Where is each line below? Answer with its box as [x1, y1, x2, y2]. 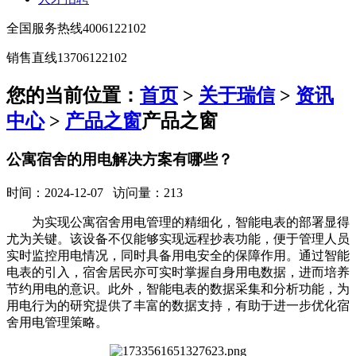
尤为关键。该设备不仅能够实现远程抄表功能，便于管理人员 [6, 231, 350, 246]
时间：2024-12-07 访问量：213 [6, 185, 183, 199]
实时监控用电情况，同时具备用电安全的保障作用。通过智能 [6, 248, 350, 262]
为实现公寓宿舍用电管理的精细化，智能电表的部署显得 [32, 215, 350, 229]
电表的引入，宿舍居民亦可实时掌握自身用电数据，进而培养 [6, 265, 350, 279]
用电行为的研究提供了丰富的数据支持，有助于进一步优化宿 [6, 298, 350, 312]
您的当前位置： [6, 84, 140, 106]
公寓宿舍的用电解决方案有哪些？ [6, 150, 233, 168]
